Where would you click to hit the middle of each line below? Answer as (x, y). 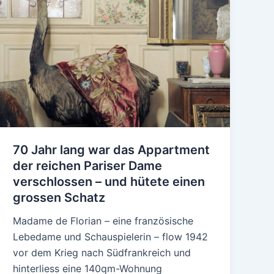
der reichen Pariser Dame (88, 166)
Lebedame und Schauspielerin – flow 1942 (111, 237)
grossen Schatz (59, 198)
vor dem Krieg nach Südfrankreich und (102, 253)
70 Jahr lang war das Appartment (112, 150)
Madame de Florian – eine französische (103, 221)
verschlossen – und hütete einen (109, 182)
